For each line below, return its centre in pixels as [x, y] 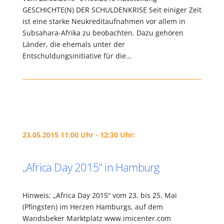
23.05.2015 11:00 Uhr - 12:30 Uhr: [78, 135]
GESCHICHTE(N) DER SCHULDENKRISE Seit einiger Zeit [112, 10]
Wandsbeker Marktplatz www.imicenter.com [96, 218]
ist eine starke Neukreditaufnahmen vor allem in [104, 21]
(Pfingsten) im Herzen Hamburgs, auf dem [92, 207]
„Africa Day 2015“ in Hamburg [91, 167]
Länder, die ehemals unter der [73, 44]
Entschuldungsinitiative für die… [77, 56]
